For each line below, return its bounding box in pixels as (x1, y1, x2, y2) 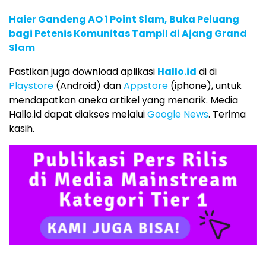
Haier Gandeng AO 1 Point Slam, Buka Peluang (9, 12, 239, 27)
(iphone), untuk (168, 79, 242, 93)
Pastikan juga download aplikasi (9, 65, 157, 79)
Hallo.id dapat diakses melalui (9, 107, 147, 122)
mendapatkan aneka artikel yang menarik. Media (9, 93, 238, 107)
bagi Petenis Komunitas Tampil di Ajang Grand (9, 27, 247, 41)
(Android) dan (53, 79, 123, 93)
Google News (147, 107, 208, 122)
